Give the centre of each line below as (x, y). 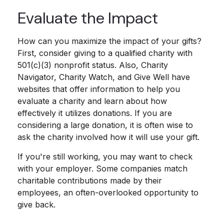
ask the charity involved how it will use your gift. (108, 137)
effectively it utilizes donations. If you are (95, 113)
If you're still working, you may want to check (105, 156)
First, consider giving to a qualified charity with (105, 53)
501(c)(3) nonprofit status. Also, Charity (93, 65)
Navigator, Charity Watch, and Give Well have (104, 77)
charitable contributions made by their (90, 180)
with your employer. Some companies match (102, 168)
